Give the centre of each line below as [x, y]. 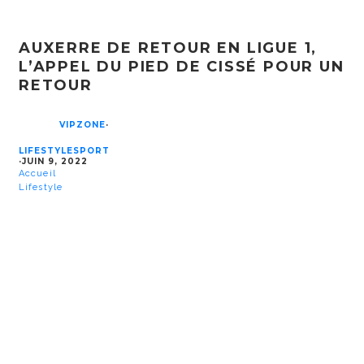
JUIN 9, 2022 [55, 161]
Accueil [37, 173]
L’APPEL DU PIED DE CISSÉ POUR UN [182, 66]
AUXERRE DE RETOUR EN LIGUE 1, [168, 48]
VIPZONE [82, 124]
